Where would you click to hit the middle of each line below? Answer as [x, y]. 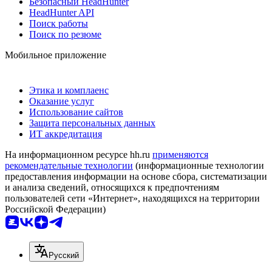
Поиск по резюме [65, 34]
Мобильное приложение [56, 55]
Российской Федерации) [55, 209]
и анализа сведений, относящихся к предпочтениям [112, 187]
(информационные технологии [199, 165]
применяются [180, 154]
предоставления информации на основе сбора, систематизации [136, 176]
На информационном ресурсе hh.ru [79, 154]
